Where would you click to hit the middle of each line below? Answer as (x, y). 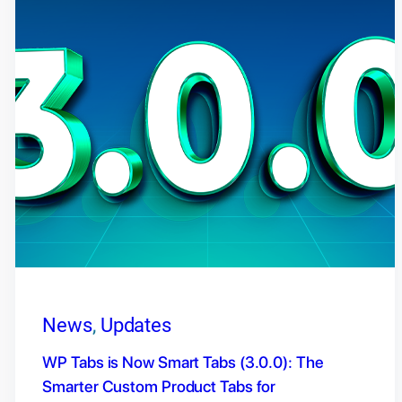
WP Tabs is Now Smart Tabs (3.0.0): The (183, 363)
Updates (136, 326)
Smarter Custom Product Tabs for (159, 387)
